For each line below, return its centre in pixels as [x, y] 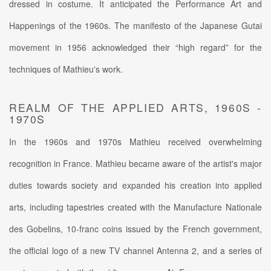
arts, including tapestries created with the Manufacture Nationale [135, 207]
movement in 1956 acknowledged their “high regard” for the [135, 47]
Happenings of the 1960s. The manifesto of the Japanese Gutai [135, 25]
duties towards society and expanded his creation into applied [135, 185]
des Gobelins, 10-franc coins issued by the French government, [135, 228]
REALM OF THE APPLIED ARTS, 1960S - [135, 107]
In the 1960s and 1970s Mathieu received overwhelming [135, 141]
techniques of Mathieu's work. [66, 69]
